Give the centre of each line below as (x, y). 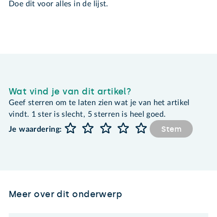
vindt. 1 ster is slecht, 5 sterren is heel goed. (87, 114)
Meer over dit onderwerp (66, 194)
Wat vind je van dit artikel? (70, 91)
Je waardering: (35, 130)
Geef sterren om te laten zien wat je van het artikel (99, 102)
